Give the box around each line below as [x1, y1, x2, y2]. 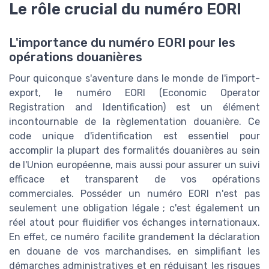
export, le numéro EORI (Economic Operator [9, 86, 260, 98]
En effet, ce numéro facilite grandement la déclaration [9, 231, 260, 243]
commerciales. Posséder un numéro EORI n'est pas [9, 187, 260, 199]
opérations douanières [9, 49, 142, 64]
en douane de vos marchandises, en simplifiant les [9, 245, 260, 257]
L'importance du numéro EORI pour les [9, 35, 235, 50]
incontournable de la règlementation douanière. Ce [9, 115, 260, 127]
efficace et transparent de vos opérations [9, 173, 260, 185]
